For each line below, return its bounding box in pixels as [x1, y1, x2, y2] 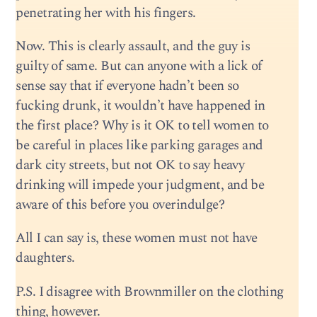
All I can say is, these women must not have [16, 228, 258, 249]
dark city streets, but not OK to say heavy [16, 155, 245, 176]
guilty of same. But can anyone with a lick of [16, 56, 263, 77]
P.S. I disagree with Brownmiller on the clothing [16, 281, 284, 302]
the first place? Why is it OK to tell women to [16, 115, 269, 137]
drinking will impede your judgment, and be [16, 175, 265, 196]
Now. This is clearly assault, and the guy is [16, 36, 250, 57]
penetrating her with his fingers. [16, 3, 196, 23]
